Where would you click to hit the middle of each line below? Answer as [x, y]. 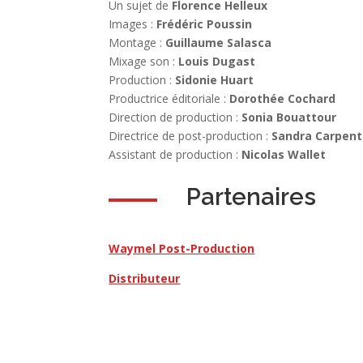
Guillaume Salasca [219, 43]
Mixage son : [144, 62]
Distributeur [145, 279]
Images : [133, 24]
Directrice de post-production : [190, 136]
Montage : [137, 43]
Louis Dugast [217, 62]
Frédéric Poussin [205, 24]
